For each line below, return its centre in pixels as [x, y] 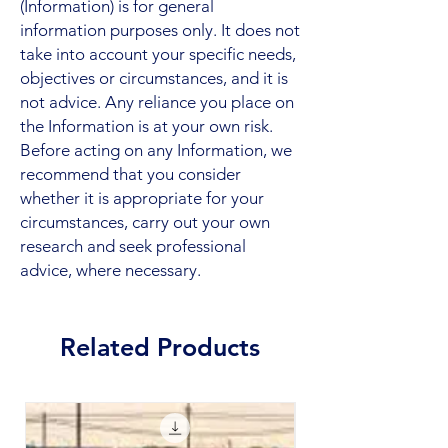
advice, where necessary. [110, 269]
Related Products [160, 346]
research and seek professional [133, 245]
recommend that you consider [130, 173]
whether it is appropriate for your [142, 197]
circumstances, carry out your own [145, 221]
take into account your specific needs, [158, 53]
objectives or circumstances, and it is [154, 77]
